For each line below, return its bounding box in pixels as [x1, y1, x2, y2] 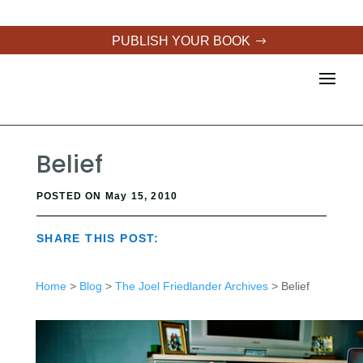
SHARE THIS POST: [36, 232, 160, 245]
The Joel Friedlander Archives [114, 280, 268, 293]
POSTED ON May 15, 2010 [36, 190, 178, 202]
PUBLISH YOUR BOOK [112, 34, 251, 48]
